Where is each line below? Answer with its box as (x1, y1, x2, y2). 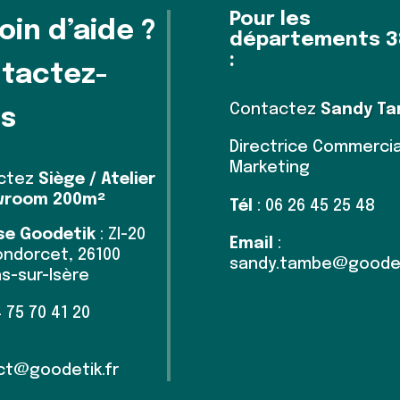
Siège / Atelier (38, 171, 156, 187)
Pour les (229, 9, 311, 29)
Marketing (229, 160, 310, 177)
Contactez (229, 102, 321, 119)
